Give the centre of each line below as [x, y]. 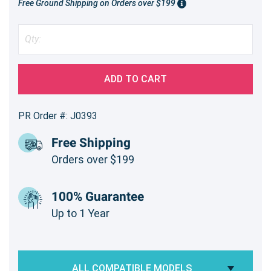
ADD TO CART [135, 79]
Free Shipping [91, 143]
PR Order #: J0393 [58, 116]
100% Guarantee [98, 197]
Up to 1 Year [80, 213]
